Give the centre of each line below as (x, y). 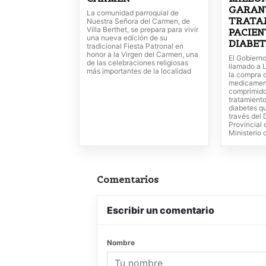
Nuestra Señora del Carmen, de (138, 21)
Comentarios (128, 180)
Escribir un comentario (161, 210)
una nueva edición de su (127, 38)
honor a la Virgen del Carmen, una (142, 55)
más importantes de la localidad (139, 71)
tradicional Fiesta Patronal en (135, 46)
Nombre (121, 243)
